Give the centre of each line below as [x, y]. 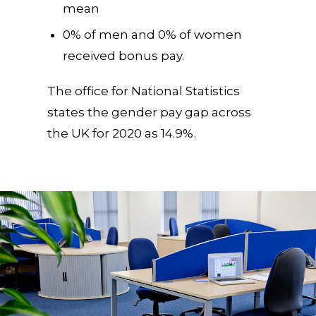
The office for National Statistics [144, 91]
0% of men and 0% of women [153, 35]
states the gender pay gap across [150, 113]
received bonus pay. [124, 56]
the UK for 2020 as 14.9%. [122, 134]
